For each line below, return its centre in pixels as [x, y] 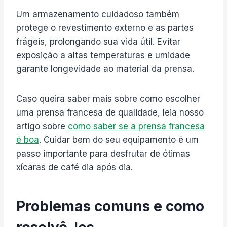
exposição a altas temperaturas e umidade [103, 55]
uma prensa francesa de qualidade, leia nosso [110, 112]
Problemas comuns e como [110, 206]
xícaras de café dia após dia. [74, 167]
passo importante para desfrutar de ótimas [103, 153]
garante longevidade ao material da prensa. [105, 69]
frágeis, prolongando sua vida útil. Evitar [98, 41]
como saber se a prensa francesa [136, 126]
